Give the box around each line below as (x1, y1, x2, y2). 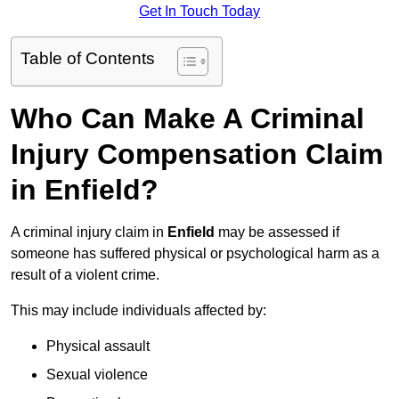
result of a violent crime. (11, 267, 159, 283)
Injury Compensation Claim (11, 138, 383, 171)
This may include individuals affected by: (11, 303, 266, 319)
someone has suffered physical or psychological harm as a (11, 246, 379, 262)
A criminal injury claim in (11, 224, 167, 240)
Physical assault (46, 338, 150, 354)
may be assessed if (215, 224, 339, 240)
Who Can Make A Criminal (11, 102, 364, 135)
